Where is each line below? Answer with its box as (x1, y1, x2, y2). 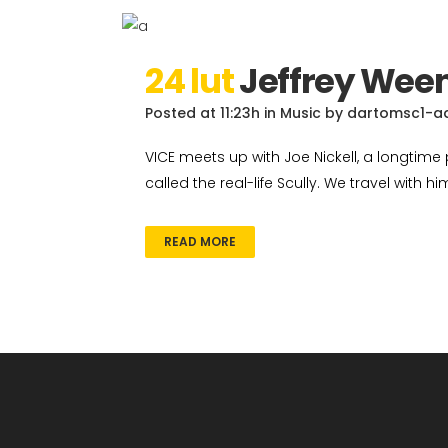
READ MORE (164, 233, 236, 250)
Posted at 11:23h (145, 103, 260, 123)
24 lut (145, 57, 234, 105)
